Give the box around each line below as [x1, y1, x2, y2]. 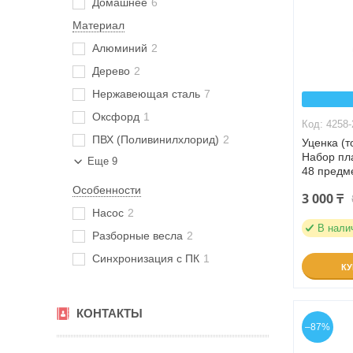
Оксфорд [92, 110, 139, 123]
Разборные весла [92, 229, 183, 242]
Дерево [92, 65, 130, 77]
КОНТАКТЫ [76, 307, 143, 320]
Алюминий [92, 42, 147, 54]
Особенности [72, 184, 141, 196]
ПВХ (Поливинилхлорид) [92, 133, 219, 146]
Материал [72, 19, 124, 32]
